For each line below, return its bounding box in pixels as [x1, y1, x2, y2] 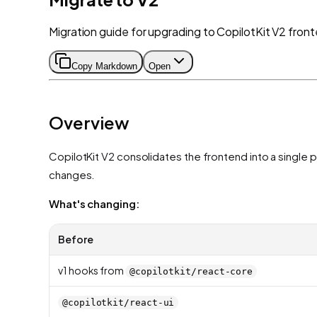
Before [58, 232, 93, 246]
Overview [49, 111, 129, 133]
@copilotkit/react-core [129, 265, 253, 277]
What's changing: [49, 196, 139, 210]
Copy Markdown [71, 60, 137, 71]
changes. [49, 167, 96, 181]
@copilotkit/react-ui [62, 296, 175, 308]
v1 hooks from [58, 263, 125, 277]
